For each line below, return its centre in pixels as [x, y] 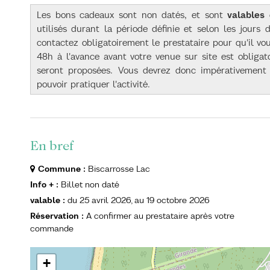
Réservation [56, 216]
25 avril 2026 [105, 200]
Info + [43, 185]
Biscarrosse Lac [119, 169]
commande [52, 229]
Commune [61, 169]
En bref [52, 146]
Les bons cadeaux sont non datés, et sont [132, 15]
